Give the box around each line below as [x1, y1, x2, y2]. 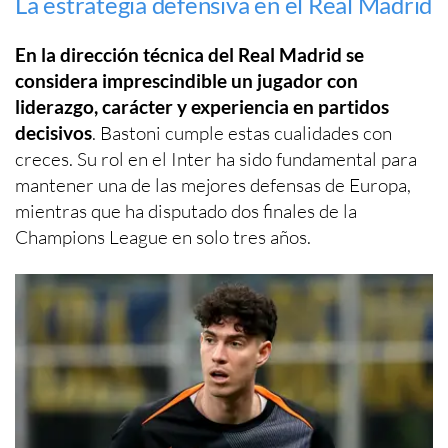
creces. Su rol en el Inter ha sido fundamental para [15, 147, 417, 172]
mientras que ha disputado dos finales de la [15, 199, 357, 224]
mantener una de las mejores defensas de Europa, [15, 173, 411, 198]
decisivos [15, 121, 92, 145]
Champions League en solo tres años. [15, 225, 311, 250]
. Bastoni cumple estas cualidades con [92, 121, 392, 146]
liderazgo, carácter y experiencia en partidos [15, 95, 389, 119]
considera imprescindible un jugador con [15, 69, 358, 93]
